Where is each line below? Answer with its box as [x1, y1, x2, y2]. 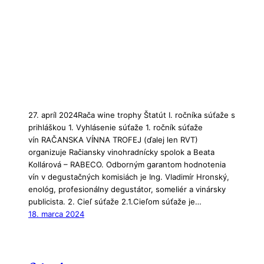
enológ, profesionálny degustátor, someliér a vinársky [28, 184, 226, 194]
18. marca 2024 [28, 209, 84, 219]
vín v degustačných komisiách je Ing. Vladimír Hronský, [28, 172, 229, 182]
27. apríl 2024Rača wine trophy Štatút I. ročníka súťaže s [28, 110, 235, 120]
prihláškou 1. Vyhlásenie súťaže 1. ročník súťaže [28, 123, 203, 133]
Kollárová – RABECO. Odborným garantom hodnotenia [28, 160, 226, 170]
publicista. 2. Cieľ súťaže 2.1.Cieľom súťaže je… [28, 197, 202, 207]
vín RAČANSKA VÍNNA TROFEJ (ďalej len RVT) [28, 135, 198, 145]
